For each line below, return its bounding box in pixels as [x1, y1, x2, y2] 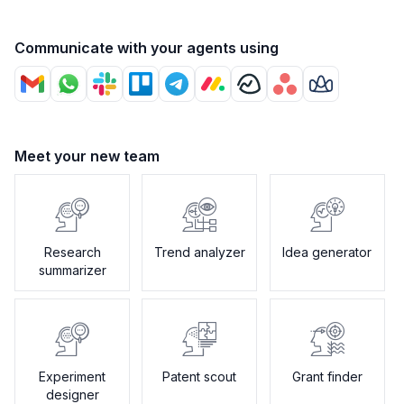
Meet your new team [14, 147, 160, 165]
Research [43, 244, 101, 260]
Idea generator [282, 244, 372, 260]
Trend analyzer [153, 244, 245, 260]
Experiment [39, 369, 106, 384]
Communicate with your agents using [14, 39, 279, 57]
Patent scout [162, 369, 237, 384]
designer [45, 387, 99, 402]
